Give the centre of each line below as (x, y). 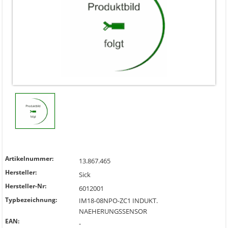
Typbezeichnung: (31, 200)
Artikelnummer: (29, 159)
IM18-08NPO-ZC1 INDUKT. (118, 201)
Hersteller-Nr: (26, 186)
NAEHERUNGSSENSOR (113, 211)
